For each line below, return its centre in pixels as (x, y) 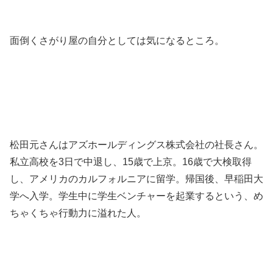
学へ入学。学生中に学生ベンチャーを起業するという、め (136, 196)
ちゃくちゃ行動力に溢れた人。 (78, 213)
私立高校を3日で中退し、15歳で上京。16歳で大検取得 (131, 161)
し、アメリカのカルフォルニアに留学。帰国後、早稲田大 (136, 179)
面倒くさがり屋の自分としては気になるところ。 (117, 41)
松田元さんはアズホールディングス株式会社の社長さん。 (136, 144)
